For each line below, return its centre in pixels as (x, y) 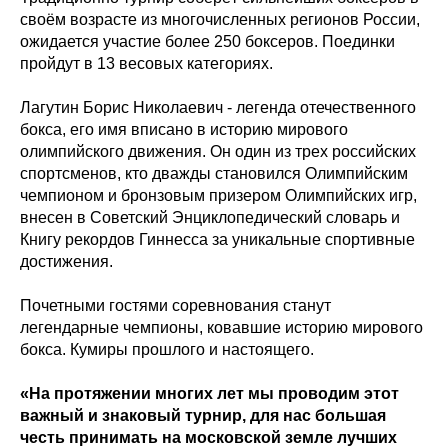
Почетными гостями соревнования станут (175, 305)
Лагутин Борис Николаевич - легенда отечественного (218, 107)
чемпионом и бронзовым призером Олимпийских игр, (218, 195)
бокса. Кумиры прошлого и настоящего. (167, 349)
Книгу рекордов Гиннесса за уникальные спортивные (217, 239)
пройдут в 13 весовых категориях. (146, 63)
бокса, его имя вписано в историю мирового (184, 129)
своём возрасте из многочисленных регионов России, (220, 19)
